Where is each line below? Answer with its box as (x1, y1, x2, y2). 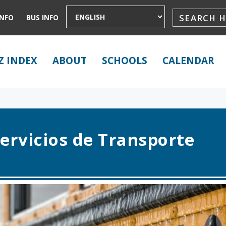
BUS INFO (26, 13, 59, 22)
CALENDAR (162, 54, 214, 67)
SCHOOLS (101, 54, 147, 67)
